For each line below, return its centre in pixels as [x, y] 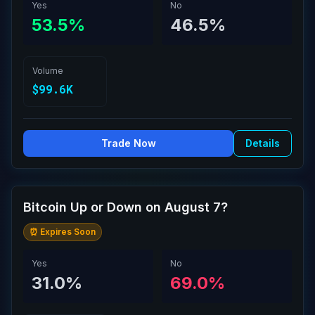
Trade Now [128, 143]
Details [263, 143]
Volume [48, 71]
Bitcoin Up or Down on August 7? [126, 207]
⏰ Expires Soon [63, 232]
